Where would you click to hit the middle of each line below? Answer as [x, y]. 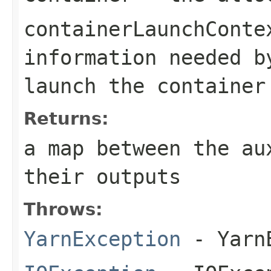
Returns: [66, 118]
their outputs [102, 176]
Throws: [63, 209]
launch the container [145, 86]
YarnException [102, 239]
